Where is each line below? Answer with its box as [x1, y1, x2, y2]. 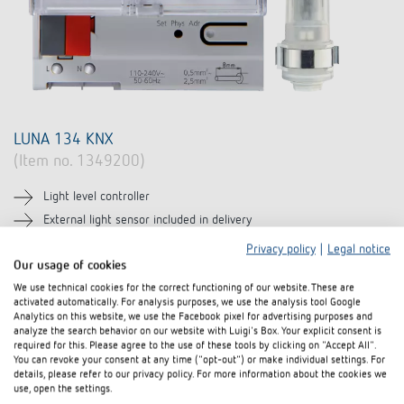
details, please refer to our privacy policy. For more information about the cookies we [14, 369, 387, 381]
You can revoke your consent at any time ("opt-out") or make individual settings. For [14, 354, 385, 366]
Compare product [41, 308, 131, 322]
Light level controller [43, 190, 150, 204]
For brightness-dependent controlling [43, 237, 236, 251]
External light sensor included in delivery [43, 214, 252, 227]
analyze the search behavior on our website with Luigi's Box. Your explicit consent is [14, 326, 381, 337]
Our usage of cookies [14, 259, 126, 272]
